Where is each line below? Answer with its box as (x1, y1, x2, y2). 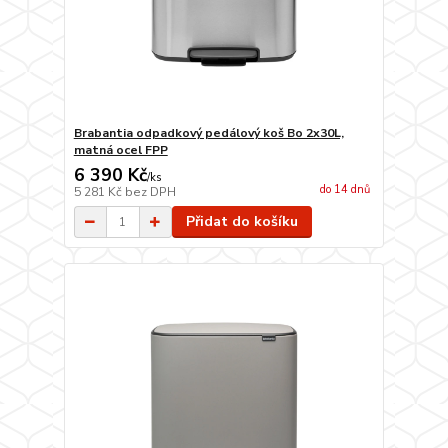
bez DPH (124, 184, 176, 200)
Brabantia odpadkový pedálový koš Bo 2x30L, (73, 125, 344, 141)
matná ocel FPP (73, 142, 168, 158)
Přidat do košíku (185, 212, 298, 231)
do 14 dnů (319, 182, 370, 198)
